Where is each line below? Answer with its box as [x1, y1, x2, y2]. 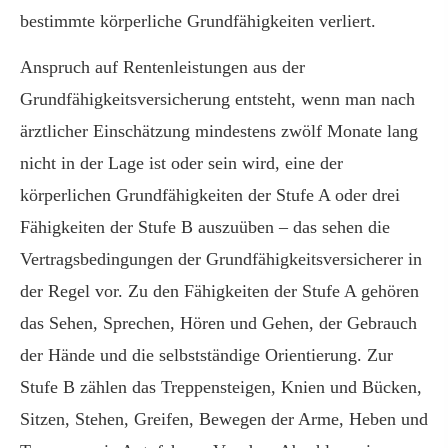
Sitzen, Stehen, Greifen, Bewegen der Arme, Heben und [20, 409, 428, 430]
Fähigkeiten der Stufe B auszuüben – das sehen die [20, 217, 390, 238]
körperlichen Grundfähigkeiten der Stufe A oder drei [20, 185, 400, 206]
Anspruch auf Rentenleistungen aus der [20, 57, 305, 78]
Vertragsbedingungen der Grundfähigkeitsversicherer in [20, 249, 422, 270]
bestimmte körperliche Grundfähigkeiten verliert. [20, 11, 376, 31]
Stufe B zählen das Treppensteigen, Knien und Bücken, [20, 377, 422, 398]
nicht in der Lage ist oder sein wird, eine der [20, 153, 343, 174]
